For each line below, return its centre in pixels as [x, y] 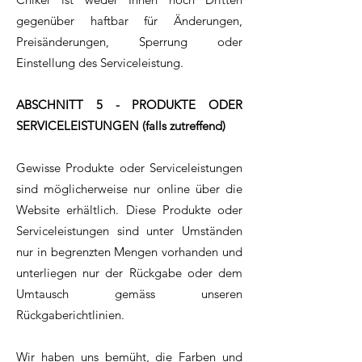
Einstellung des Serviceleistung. [100, 63]
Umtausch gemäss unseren [129, 294]
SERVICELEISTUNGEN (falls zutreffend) [121, 126]
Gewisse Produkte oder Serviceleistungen [129, 168]
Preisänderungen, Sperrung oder [129, 42]
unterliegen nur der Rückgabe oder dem [129, 273]
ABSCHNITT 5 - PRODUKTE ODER [129, 105]
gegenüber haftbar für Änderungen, [129, 21]
